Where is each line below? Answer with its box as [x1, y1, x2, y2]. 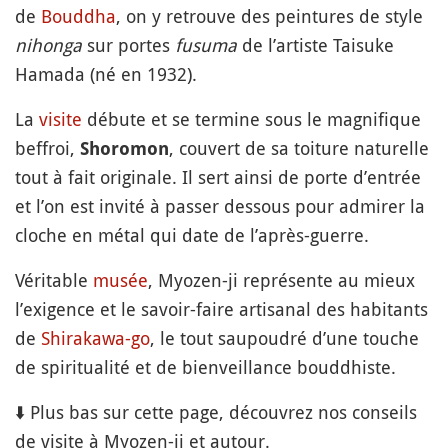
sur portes [82, 32, 175, 57]
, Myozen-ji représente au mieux [148, 267, 415, 292]
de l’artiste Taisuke [237, 32, 394, 57]
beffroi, [15, 135, 80, 160]
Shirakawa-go [41, 325, 150, 350]
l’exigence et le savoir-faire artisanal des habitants [15, 296, 428, 321]
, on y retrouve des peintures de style [116, 3, 423, 28]
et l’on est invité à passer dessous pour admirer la [15, 193, 425, 218]
